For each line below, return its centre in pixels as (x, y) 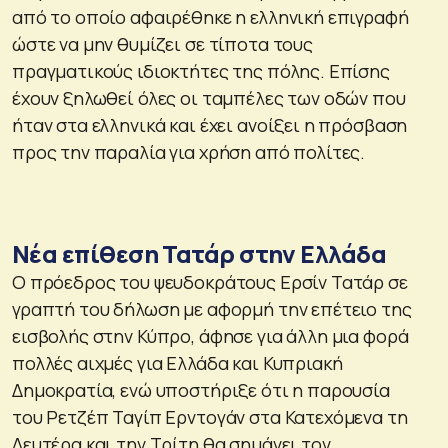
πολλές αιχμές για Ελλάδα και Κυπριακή (177, 362)
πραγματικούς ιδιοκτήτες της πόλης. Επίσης (201, 70)
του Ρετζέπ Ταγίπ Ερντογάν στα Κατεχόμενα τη (210, 416)
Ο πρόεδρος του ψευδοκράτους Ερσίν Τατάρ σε (210, 281)
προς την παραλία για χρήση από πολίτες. (189, 151)
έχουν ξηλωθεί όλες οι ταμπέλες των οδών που (209, 97)
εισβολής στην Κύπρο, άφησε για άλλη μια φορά (210, 335)
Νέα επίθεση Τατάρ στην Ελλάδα (199, 253)
